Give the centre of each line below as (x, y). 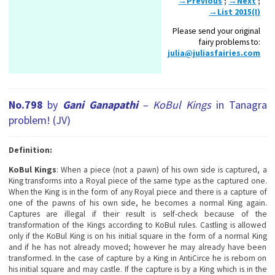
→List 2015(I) (235, 12)
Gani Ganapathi (100, 105)
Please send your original (217, 31)
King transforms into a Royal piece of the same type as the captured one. (137, 180)
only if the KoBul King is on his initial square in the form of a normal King (137, 236)
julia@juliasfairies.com (214, 53)
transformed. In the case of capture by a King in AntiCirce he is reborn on (137, 258)
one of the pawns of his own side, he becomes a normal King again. (137, 203)
